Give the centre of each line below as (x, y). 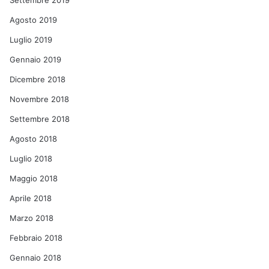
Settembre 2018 (40, 119)
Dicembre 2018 (38, 79)
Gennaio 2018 (36, 258)
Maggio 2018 (34, 178)
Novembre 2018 (40, 99)
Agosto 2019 (34, 20)
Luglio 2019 (31, 40)
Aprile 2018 (31, 198)
